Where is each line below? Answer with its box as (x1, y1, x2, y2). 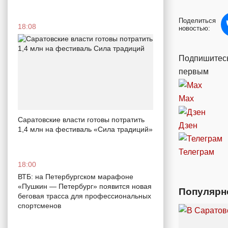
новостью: (179, 24, 210, 32)
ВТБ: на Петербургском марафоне (18, 173, 133, 181)
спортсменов (18, 202, 61, 210)
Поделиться (179, 17, 216, 24)
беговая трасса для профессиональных (18, 192, 151, 201)
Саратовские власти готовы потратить (18, 116, 145, 124)
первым (179, 67, 209, 76)
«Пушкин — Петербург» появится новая (18, 182, 152, 191)
